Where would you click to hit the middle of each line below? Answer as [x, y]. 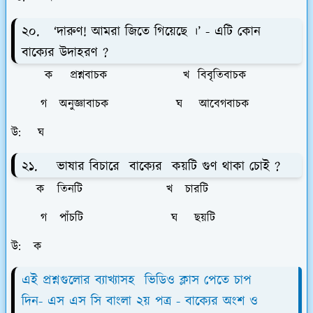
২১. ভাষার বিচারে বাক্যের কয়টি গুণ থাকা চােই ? [151, 166]
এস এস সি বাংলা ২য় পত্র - [114, 301]
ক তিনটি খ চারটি [110, 189]
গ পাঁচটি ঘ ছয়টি [113, 218]
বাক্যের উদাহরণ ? [65, 53]
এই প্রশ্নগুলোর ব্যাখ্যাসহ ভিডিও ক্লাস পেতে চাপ [137, 280]
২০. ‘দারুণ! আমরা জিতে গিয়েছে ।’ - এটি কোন [141, 32]
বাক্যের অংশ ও [219, 301]
